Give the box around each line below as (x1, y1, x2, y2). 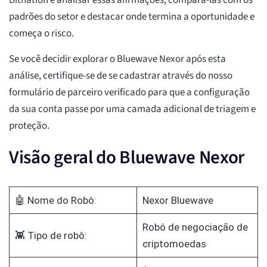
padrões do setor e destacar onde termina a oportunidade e (9, 10, 254, 24)
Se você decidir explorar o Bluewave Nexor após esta (9, 52, 226, 67)
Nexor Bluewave (142, 194, 213, 207)
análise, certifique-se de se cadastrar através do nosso (9, 69, 232, 83)
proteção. (9, 119, 49, 133)
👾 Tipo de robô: (14, 229, 87, 242)
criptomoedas (142, 238, 206, 250)
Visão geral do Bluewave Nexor (9, 144, 246, 171)
